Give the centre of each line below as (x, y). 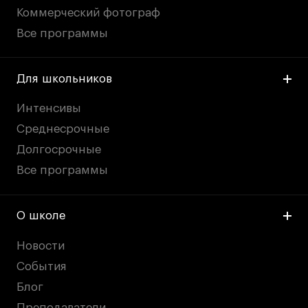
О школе (41, 216)
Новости (41, 245)
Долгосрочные (59, 150)
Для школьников (65, 78)
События (42, 266)
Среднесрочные (63, 129)
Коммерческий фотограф (89, 12)
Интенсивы (49, 109)
